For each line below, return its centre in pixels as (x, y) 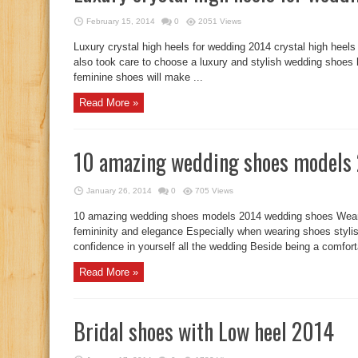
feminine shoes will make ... (138, 77)
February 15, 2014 (121, 21)
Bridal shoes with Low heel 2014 (204, 331)
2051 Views (220, 21)
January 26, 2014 (119, 191)
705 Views (214, 191)
